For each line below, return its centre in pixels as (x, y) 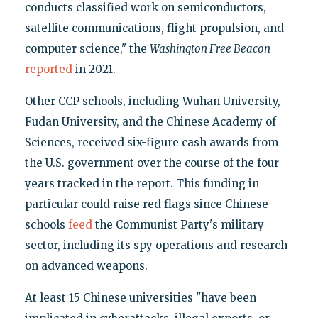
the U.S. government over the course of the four (152, 163)
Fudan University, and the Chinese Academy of (150, 121)
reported (48, 69)
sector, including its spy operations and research (156, 245)
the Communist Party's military (178, 224)
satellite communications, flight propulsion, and (154, 28)
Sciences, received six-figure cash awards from (151, 142)
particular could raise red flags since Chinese (146, 204)
